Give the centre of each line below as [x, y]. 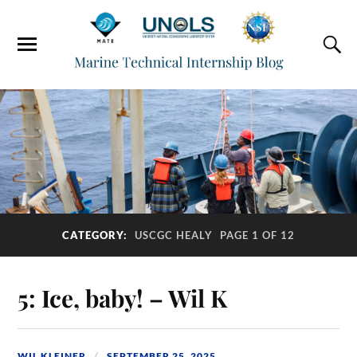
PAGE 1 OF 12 [257, 235]
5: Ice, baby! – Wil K [123, 298]
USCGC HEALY [174, 235]
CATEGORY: [96, 235]
